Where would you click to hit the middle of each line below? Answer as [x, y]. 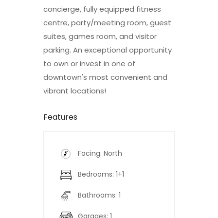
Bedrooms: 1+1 [101, 174]
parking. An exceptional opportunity [108, 50]
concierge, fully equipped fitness [102, 9]
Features [60, 117]
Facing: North [100, 153]
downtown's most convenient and [105, 77]
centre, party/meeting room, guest [107, 22]
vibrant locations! [75, 91]
